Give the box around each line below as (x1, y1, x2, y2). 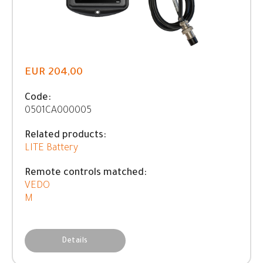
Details (62, 237, 88, 245)
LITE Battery (25, 143, 78, 154)
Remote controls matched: (25, 168, 147, 178)
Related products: (25, 130, 106, 141)
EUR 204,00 (25, 67, 83, 79)
